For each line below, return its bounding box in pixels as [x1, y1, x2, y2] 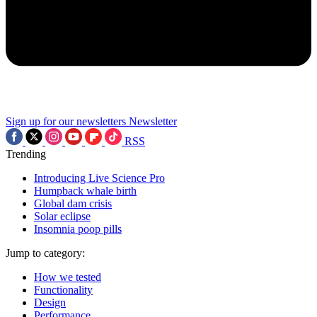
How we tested [34, 271, 101, 283]
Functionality [34, 284, 93, 296]
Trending [6, 148, 46, 160]
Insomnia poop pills [34, 223, 122, 235]
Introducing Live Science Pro [34, 172, 165, 184]
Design [34, 296, 66, 309]
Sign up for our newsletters [6, 115, 126, 127]
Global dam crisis [34, 197, 112, 209]
